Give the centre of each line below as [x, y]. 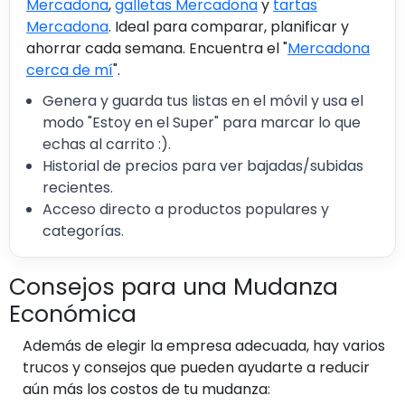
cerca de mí [70, 70]
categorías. [83, 231]
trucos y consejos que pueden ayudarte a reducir [196, 367]
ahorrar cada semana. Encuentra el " [157, 48]
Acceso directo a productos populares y [186, 209]
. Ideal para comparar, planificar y [229, 26]
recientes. [78, 187]
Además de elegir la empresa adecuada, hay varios [204, 345]
